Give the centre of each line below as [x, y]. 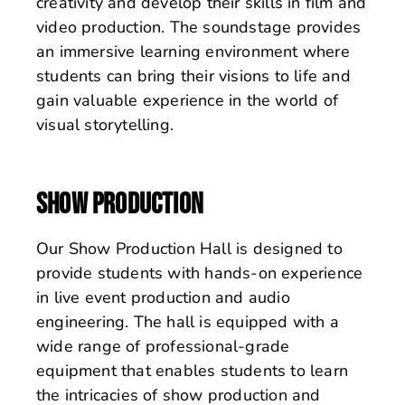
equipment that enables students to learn [193, 371]
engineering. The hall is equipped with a [188, 322]
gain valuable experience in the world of [188, 101]
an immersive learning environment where [193, 52]
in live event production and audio [163, 298]
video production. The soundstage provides [199, 28]
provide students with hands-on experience [200, 273]
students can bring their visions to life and [193, 76]
